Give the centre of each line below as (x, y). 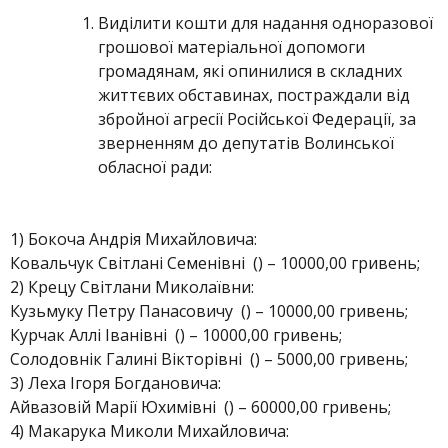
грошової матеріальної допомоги (231, 47)
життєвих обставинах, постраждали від (254, 95)
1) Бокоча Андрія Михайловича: (133, 239)
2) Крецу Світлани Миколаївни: (132, 287)
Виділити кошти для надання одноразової (265, 23)
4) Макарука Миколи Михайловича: (149, 431)
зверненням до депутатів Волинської (246, 143)
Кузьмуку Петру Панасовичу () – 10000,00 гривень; (209, 311)
